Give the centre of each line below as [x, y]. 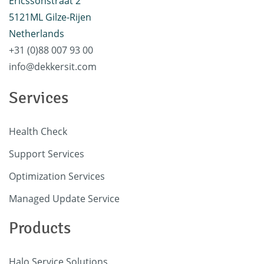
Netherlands [37, 33]
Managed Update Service [64, 198]
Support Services [47, 154]
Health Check [38, 131]
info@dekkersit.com [53, 66]
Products [40, 228]
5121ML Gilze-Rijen [50, 17]
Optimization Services [57, 176]
